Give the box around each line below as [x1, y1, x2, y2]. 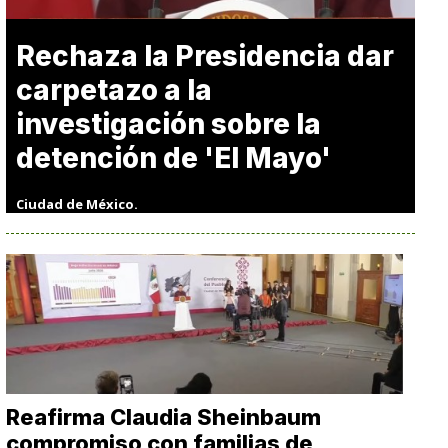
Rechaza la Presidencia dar [16, 39, 395, 73]
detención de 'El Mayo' [16, 141, 332, 175]
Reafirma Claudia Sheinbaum [6, 404, 322, 430]
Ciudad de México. [16, 195, 139, 213]
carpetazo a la [16, 73, 213, 107]
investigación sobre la [16, 107, 322, 141]
